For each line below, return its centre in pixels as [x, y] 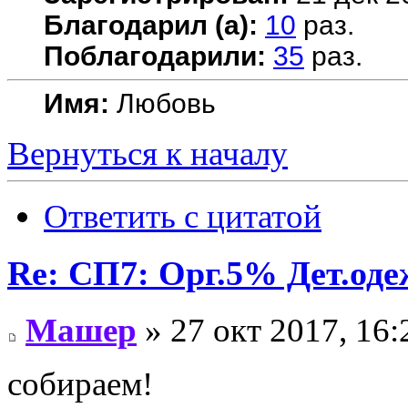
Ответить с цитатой [183, 217]
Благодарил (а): [151, 25]
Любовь [163, 104]
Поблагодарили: [155, 56]
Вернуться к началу [148, 154]
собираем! [80, 383]
